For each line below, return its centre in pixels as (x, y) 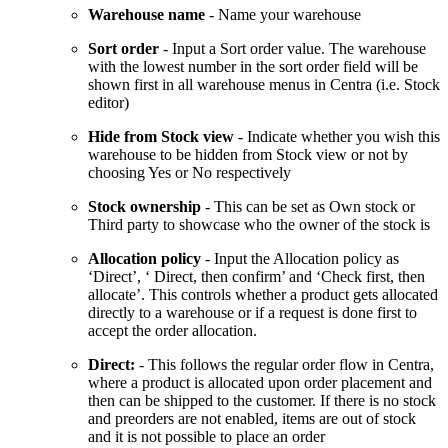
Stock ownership (144, 207)
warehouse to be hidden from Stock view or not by (248, 155)
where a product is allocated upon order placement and (260, 383)
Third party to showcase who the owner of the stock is (259, 225)
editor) (108, 103)
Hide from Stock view (161, 137)
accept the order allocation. (172, 331)
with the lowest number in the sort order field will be (253, 67)
